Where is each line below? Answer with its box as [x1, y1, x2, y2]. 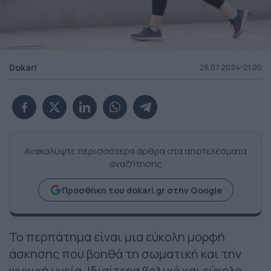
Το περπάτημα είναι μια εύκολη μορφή [9, 229, 225, 246]
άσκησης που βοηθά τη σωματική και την [9, 246, 241, 263]
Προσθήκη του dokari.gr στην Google [61, 184, 222, 196]
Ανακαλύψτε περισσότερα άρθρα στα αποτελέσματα [24, 145, 247, 158]
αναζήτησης [109, 157, 162, 171]
